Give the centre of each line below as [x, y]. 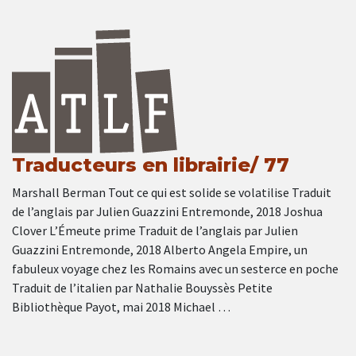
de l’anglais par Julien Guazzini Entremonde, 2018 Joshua [167, 212]
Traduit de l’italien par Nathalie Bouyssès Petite [142, 288]
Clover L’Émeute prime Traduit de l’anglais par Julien [155, 231]
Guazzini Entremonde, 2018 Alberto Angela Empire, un [160, 250]
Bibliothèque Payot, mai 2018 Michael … [121, 307]
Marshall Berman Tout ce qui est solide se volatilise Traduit [172, 193]
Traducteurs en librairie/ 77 [151, 165]
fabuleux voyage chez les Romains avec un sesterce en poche [175, 269]
